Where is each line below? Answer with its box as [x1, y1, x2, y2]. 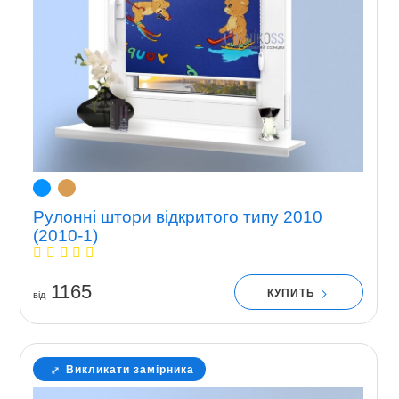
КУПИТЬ [267, 287, 320, 300]
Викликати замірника [65, 362, 194, 376]
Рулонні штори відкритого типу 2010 [32, 208, 322, 227]
